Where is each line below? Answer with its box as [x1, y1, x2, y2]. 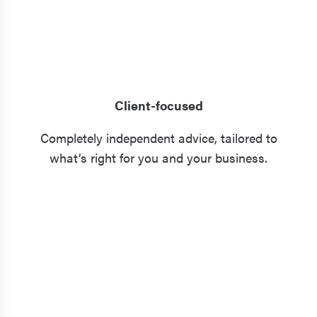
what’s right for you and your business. [50, 149, 267, 166]
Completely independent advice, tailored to [40, 129, 277, 146]
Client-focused [114, 96, 203, 114]
